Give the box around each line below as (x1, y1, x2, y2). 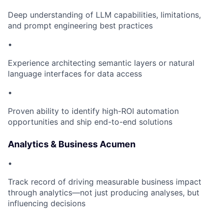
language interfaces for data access (8, 69, 142, 79)
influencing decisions (8, 198, 85, 209)
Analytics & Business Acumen (8, 139, 136, 150)
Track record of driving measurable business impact (8, 177, 201, 187)
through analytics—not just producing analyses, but (8, 188, 199, 198)
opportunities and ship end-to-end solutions (8, 117, 172, 127)
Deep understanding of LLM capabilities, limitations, (8, 10, 201, 20)
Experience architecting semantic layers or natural (8, 58, 194, 68)
